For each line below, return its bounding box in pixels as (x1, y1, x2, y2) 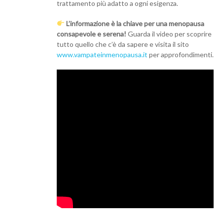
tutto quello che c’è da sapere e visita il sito (57, 39, 189, 48)
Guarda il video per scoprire (126, 29, 212, 38)
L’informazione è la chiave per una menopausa (66, 19, 204, 28)
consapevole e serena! (57, 29, 126, 38)
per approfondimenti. (147, 50, 214, 59)
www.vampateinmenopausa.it (57, 50, 147, 59)
